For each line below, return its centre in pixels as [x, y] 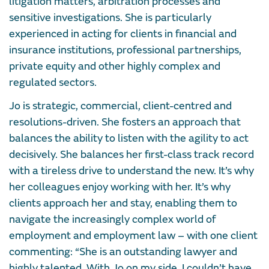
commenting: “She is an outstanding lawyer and [123, 252]
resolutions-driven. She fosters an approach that [125, 122]
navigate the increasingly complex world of [112, 220]
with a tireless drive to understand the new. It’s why [131, 171]
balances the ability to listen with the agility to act [129, 139]
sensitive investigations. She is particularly [110, 18]
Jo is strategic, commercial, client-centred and [120, 106]
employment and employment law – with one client [133, 236]
